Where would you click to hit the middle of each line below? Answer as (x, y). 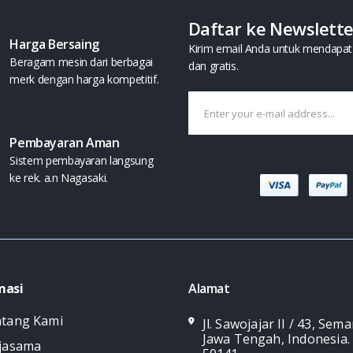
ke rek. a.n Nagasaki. (59, 178)
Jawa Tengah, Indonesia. (276, 339)
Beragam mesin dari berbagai (81, 62)
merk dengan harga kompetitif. (84, 80)
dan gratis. (214, 66)
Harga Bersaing (54, 45)
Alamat (209, 289)
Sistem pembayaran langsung (82, 161)
